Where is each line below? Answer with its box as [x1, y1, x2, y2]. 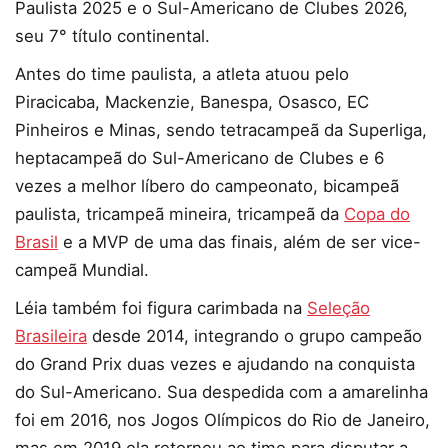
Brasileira [15, 326, 87, 347]
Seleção [307, 298, 370, 319]
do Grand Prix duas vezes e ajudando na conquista [15, 354, 415, 375]
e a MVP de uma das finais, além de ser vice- [58, 232, 421, 253]
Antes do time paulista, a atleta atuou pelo [15, 64, 349, 85]
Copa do [344, 204, 410, 225]
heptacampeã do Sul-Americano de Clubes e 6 [15, 148, 384, 169]
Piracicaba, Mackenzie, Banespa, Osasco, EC [15, 92, 369, 113]
